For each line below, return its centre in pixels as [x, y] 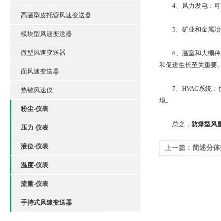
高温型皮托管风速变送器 [56, 15]
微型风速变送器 [43, 53]
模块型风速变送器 [46, 34]
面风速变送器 [40, 71]
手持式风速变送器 [46, 203]
